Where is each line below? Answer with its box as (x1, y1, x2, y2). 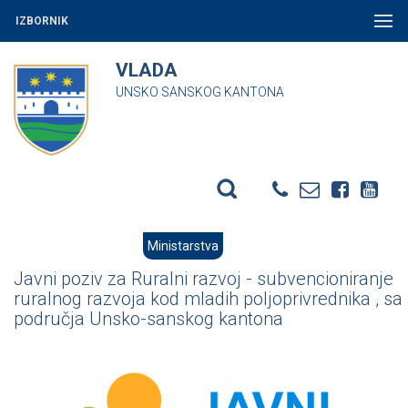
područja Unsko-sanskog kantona (14, 308, 283, 331)
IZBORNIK (15, 15, 68, 27)
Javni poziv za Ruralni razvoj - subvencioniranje (14, 268, 393, 291)
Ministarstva (147, 239, 219, 254)
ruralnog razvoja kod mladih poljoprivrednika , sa (14, 288, 403, 311)
